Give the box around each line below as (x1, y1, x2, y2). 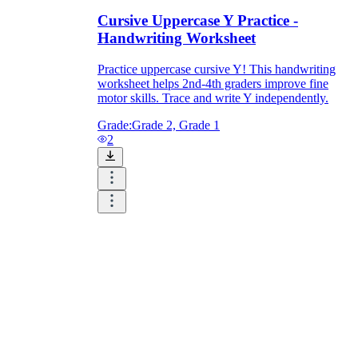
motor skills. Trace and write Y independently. (97, 90, 328, 105)
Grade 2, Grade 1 (132, 117, 220, 132)
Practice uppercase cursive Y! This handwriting (97, 62, 336, 76)
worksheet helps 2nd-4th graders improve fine (97, 76, 328, 90)
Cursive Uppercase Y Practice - (97, 12, 298, 30)
